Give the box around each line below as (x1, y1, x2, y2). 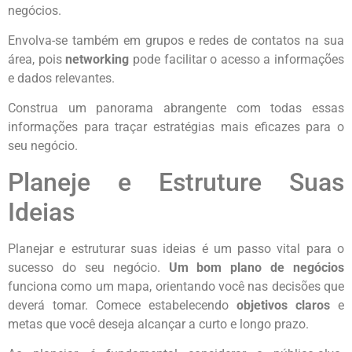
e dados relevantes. (8, 70, 115, 86)
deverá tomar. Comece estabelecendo (8, 297, 236, 313)
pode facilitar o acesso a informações (129, 51, 344, 67)
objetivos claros (236, 297, 330, 313)
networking (65, 51, 130, 67)
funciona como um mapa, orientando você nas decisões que (8, 278, 344, 294)
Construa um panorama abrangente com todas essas (8, 101, 344, 116)
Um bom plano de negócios (168, 259, 344, 275)
